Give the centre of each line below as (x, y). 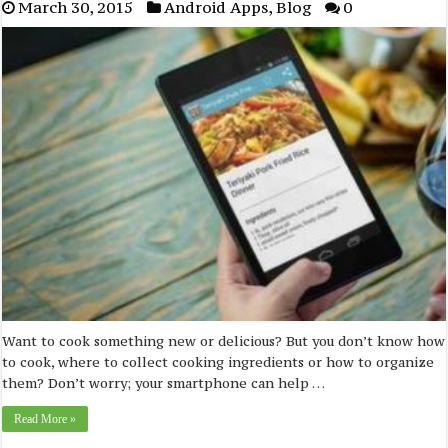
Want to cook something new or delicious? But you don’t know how (224, 340)
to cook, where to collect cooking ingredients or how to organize (218, 361)
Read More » (45, 418)
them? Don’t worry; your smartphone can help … (164, 382)
